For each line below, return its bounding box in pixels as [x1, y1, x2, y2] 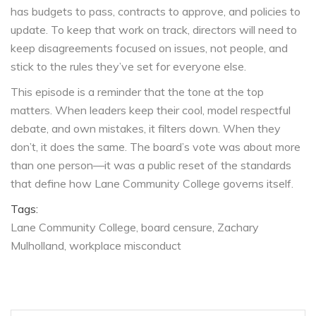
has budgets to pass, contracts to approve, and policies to [11, 4, 300, 19]
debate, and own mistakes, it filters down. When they [11, 121, 281, 136]
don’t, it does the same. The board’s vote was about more [11, 140, 300, 154]
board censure [141, 220, 212, 235]
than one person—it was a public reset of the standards [11, 158, 291, 173]
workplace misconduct [69, 238, 181, 253]
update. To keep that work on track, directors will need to [11, 23, 297, 37]
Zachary [217, 220, 259, 235]
